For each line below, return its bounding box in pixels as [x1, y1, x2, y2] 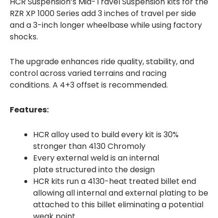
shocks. [10, 31, 38, 42]
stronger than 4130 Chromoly [33, 140, 147, 152]
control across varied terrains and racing [10, 67, 166, 79]
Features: [10, 104, 50, 115]
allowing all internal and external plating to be [33, 187, 208, 199]
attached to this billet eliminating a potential [33, 199, 203, 210]
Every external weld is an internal [33, 152, 159, 163]
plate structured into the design [33, 163, 157, 175]
